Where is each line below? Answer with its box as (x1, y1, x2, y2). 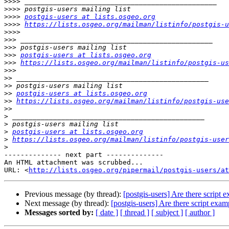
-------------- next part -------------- (4, 151, 164, 159)
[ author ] (185, 208, 215, 217)
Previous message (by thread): (25, 190, 123, 199)
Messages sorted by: (25, 208, 94, 217)
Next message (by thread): (25, 199, 111, 208)
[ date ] (96, 208, 118, 217)
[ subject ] (151, 208, 183, 217)
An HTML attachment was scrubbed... (4, 158, 143, 167)
